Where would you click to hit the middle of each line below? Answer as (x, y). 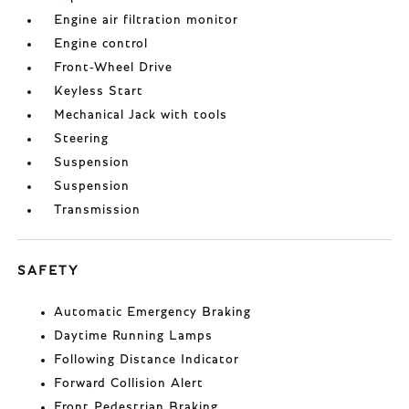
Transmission (98, 210)
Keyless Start (99, 91)
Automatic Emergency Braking (153, 312)
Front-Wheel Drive (114, 68)
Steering (82, 139)
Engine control (101, 44)
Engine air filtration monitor (147, 20)
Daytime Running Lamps (134, 336)
